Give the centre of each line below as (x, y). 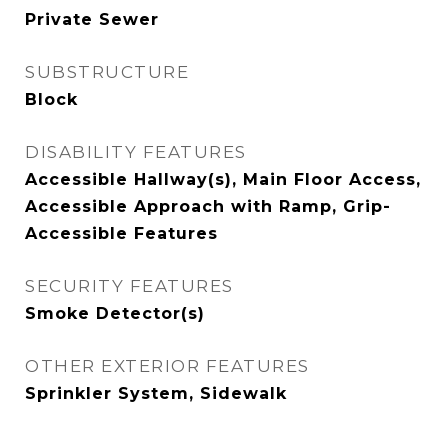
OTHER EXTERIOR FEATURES (167, 366)
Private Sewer (92, 19)
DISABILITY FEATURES (136, 152)
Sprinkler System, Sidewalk (156, 393)
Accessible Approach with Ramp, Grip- (208, 206)
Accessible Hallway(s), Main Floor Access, (223, 179)
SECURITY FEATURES (129, 286)
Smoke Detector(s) (115, 313)
